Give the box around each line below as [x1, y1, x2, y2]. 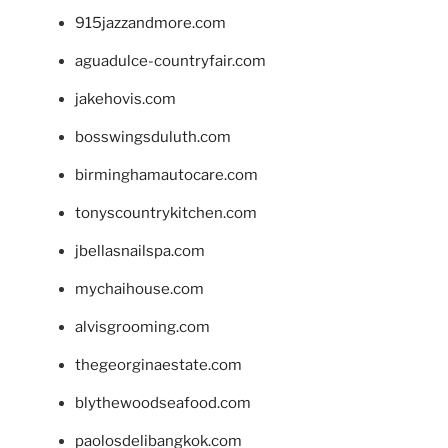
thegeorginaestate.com [75, 356, 242, 375]
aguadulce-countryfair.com [75, 52, 266, 71]
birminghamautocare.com [75, 166, 258, 185]
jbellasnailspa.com [75, 242, 205, 261]
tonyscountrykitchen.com [75, 204, 257, 223]
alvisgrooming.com [75, 318, 210, 337]
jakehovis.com [75, 90, 176, 109]
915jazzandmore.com [75, 14, 226, 33]
